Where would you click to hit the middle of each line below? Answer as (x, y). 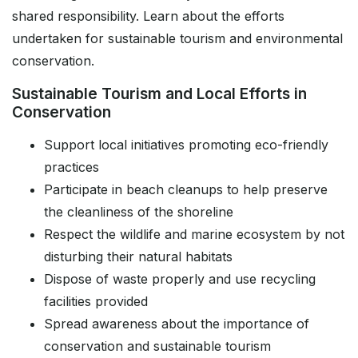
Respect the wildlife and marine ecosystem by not (194, 235)
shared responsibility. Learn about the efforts (148, 16)
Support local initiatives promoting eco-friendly (186, 145)
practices (72, 167)
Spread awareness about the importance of (177, 324)
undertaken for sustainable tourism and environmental (177, 39)
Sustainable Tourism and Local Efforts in (159, 94)
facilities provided (96, 302)
